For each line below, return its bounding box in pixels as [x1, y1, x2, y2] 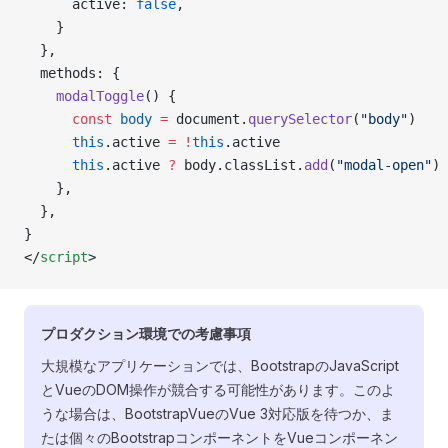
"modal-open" [336, 157, 432, 173]
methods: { [24, 65, 120, 81]
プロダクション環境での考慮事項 [41, 325, 251, 342]
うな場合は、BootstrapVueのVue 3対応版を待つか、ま [41, 405, 394, 422]
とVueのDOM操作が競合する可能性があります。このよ [41, 381, 395, 398]
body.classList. [176, 157, 304, 173]
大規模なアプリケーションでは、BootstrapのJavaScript [41, 357, 399, 374]
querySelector [248, 111, 352, 127]
